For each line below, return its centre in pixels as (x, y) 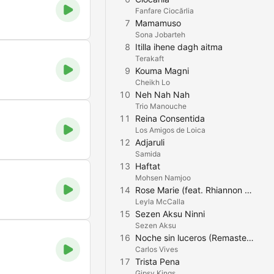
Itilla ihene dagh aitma (179, 47)
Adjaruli (150, 142)
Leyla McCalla (160, 202)
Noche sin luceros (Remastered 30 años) (250, 238)
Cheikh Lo (153, 82)
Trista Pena (157, 261)
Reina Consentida (170, 118)
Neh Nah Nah (162, 94)
